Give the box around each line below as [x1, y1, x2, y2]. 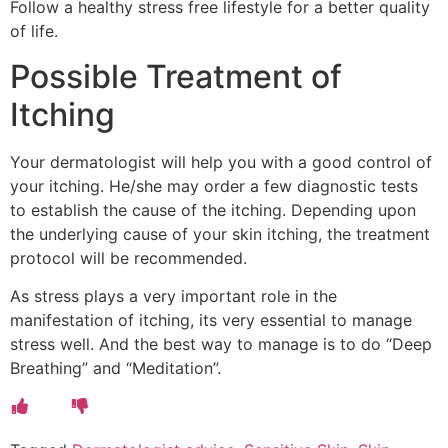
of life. [10, 21, 58, 42]
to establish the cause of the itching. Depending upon [10, 199, 416, 220]
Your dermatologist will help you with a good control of [10, 151, 432, 172]
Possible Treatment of [10, 56, 342, 96]
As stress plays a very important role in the [10, 286, 337, 307]
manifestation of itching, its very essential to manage [10, 310, 412, 331]
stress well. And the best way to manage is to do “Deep [10, 334, 432, 355]
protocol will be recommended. [10, 247, 247, 268]
